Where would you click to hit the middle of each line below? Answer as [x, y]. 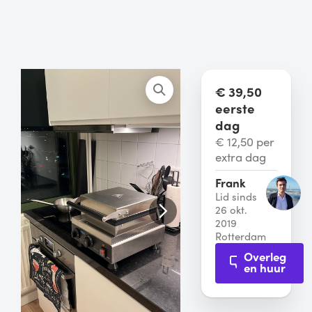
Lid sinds [236, 196]
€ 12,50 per [245, 141]
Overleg [265, 256]
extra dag [241, 157]
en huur [265, 267]
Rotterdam [241, 236]
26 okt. [231, 210]
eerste [235, 108]
